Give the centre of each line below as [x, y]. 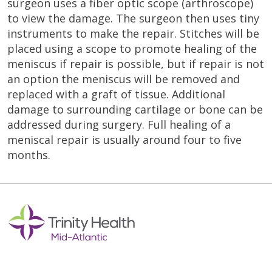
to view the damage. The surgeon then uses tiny [133, 18]
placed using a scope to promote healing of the [132, 48]
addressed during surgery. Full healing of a [119, 124]
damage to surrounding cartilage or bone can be [135, 109]
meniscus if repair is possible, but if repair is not [136, 63]
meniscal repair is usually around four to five [124, 139]
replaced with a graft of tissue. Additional [116, 94]
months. [29, 155]
